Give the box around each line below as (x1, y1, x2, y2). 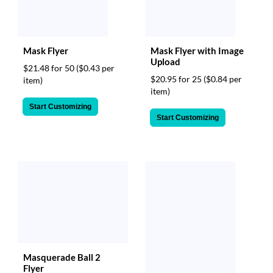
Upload (151, 55, 180, 67)
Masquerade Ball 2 (23, 252, 101, 263)
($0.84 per (204, 73, 242, 84)
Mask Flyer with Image (151, 44, 244, 56)
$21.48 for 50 (23, 62, 76, 73)
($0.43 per (76, 62, 115, 73)
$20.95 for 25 (151, 73, 204, 84)
